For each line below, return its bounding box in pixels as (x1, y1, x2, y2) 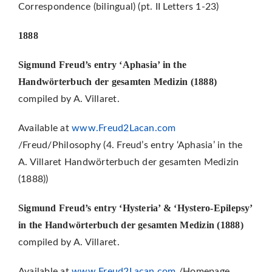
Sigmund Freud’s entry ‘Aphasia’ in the (18, 59, 187, 70)
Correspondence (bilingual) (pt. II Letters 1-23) (18, 1, 219, 12)
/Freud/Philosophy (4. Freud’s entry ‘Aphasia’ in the (18, 140, 243, 150)
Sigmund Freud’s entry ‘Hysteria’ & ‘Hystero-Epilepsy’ (18, 202, 253, 213)
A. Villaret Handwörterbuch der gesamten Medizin (18, 157, 239, 167)
